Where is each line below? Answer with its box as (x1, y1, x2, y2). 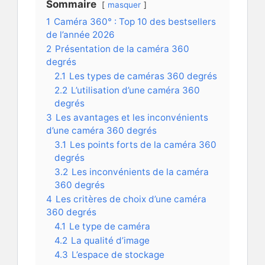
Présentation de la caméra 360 (55, 43, 189, 54)
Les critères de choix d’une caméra (56, 193, 206, 205)
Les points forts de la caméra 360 (70, 138, 216, 150)
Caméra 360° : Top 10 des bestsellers (54, 15, 216, 27)
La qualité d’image (71, 234, 150, 246)
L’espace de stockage (72, 248, 164, 260)
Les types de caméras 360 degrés (69, 70, 217, 82)
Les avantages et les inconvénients (56, 111, 208, 123)
